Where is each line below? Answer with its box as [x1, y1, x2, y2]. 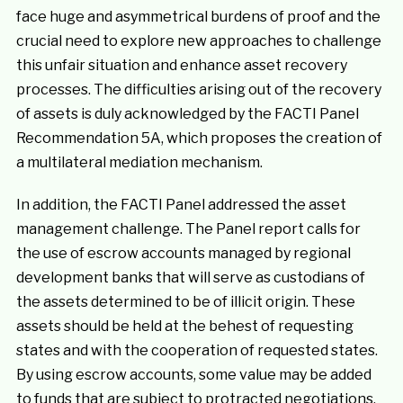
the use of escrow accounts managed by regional [15, 245, 351, 262]
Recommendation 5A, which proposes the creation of [15, 130, 382, 147]
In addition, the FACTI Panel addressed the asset [15, 196, 346, 213]
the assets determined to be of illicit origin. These [15, 293, 355, 310]
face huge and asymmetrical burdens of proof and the [15, 8, 381, 25]
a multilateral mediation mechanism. [15, 154, 263, 171]
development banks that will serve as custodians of [15, 269, 365, 286]
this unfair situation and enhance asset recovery [15, 57, 347, 74]
